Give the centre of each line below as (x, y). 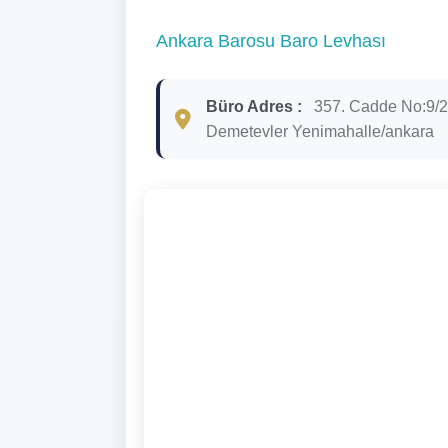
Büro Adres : (254, 106)
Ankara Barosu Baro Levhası (271, 40)
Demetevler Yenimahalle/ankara (320, 131)
